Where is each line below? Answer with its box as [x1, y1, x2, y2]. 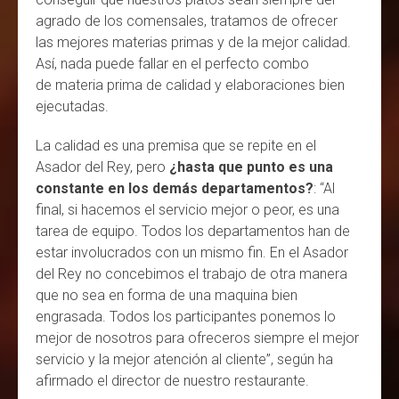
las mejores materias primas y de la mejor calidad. [36, 33, 351, 51]
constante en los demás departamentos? [36, 179, 313, 197]
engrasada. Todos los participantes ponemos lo [36, 307, 336, 325]
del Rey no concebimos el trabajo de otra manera [36, 265, 347, 282]
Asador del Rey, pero [36, 158, 169, 175]
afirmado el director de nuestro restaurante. [36, 371, 313, 389]
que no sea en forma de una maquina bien [36, 286, 297, 304]
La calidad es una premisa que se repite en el [36, 136, 316, 154]
